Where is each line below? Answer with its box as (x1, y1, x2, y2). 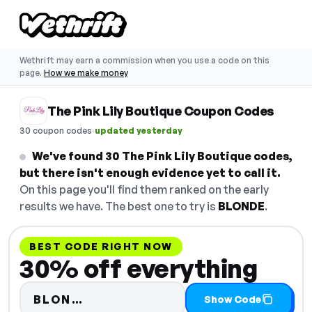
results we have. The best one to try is (19, 199, 218, 213)
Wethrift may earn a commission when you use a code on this (19, 55, 270, 65)
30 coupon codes (19, 125, 92, 136)
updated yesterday (95, 125, 182, 136)
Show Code (204, 292, 261, 305)
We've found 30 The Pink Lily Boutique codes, (32, 149, 292, 163)
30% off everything (19, 253, 257, 284)
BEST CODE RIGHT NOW (29, 240, 173, 252)
